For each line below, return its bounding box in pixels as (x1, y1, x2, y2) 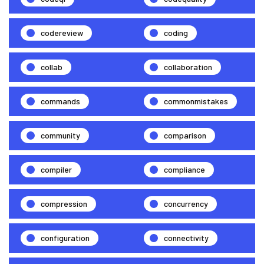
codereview (41, 27, 83, 38)
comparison (164, 130, 206, 140)
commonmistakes (164, 95, 228, 106)
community (41, 130, 80, 140)
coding (164, 27, 188, 38)
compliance (164, 164, 205, 174)
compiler (41, 164, 72, 174)
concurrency (164, 198, 208, 209)
